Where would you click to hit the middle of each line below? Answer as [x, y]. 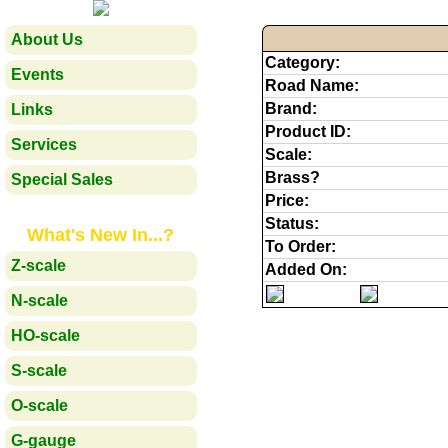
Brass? [292, 177]
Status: [291, 223]
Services [44, 144]
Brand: [290, 108]
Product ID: [307, 131]
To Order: [300, 246]
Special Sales [62, 179]
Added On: [305, 269]
